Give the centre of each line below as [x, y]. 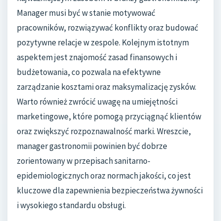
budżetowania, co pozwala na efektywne [89, 72]
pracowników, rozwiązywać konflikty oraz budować [108, 28]
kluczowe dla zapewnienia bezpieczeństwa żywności [110, 191]
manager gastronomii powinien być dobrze [92, 146]
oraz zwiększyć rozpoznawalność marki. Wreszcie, [104, 131]
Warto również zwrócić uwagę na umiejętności [97, 102]
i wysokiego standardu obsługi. [71, 205]
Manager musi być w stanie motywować [86, 13]
